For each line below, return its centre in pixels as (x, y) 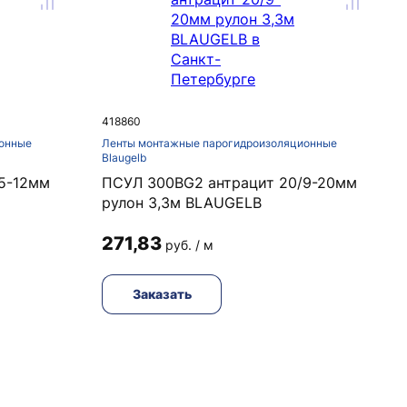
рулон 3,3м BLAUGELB (182, 203)
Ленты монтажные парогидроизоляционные (219, 143)
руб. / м (189, 245)
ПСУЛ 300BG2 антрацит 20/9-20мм (229, 183)
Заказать (162, 294)
